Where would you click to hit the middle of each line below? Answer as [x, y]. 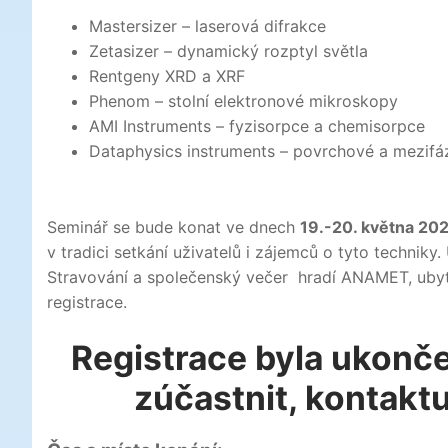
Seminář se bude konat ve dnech [173, 227]
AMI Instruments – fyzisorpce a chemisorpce [256, 126]
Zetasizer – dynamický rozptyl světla [228, 51]
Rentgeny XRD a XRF [166, 76]
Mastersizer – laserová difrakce [207, 26]
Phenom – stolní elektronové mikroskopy [243, 101]
